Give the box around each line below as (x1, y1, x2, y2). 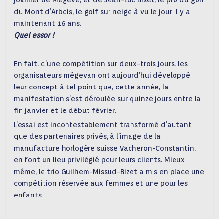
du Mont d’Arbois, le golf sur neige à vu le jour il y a (14, 7, 191, 16)
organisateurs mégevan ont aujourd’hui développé (14, 71, 191, 80)
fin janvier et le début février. (14, 106, 117, 115)
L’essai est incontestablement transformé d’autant (14, 120, 192, 129)
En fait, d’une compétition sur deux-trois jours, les (14, 59, 188, 68)
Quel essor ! (14, 31, 55, 40)
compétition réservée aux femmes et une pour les (14, 179, 188, 188)
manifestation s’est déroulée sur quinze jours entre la (14, 94, 201, 103)
